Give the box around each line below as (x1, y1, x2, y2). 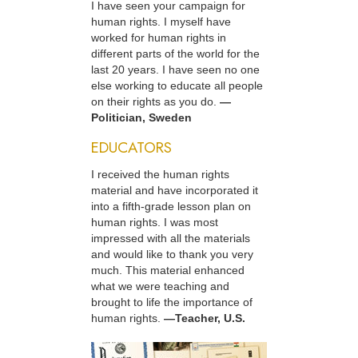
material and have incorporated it (91, 184, 258, 197)
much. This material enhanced (91, 264, 245, 277)
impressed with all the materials (91, 232, 250, 245)
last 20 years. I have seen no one (91, 63, 260, 77)
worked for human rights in (91, 31, 226, 45)
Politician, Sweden (91, 111, 192, 125)
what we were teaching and (91, 280, 229, 293)
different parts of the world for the (91, 47, 260, 61)
